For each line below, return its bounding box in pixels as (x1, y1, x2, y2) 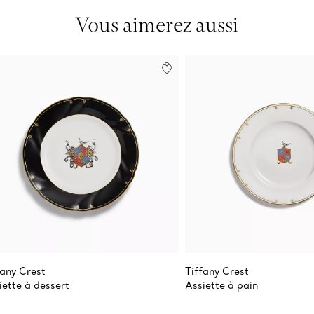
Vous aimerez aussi (76, 10, 238, 39)
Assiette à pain (185, 279, 258, 292)
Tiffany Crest (185, 265, 249, 278)
